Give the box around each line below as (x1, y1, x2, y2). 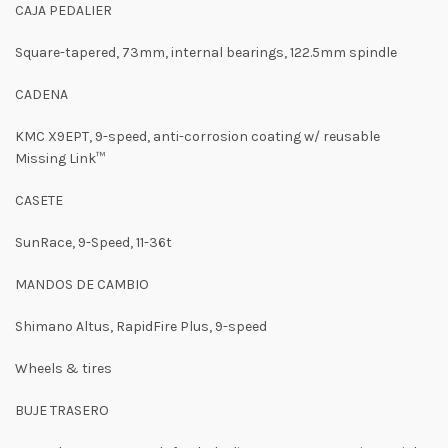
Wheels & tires (15, 360, 112, 377)
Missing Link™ (15, 150, 105, 167)
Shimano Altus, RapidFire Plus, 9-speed (15, 318, 267, 335)
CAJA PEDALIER (15, 2, 112, 19)
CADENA (15, 86, 68, 103)
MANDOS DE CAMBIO (15, 276, 149, 293)
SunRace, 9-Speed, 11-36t (15, 234, 172, 251)
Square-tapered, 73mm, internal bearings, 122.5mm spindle (15, 44, 397, 61)
